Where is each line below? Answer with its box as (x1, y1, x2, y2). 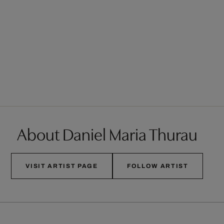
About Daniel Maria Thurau (16, 121, 197, 145)
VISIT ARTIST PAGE (25, 162, 98, 170)
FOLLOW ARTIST (126, 162, 188, 170)
